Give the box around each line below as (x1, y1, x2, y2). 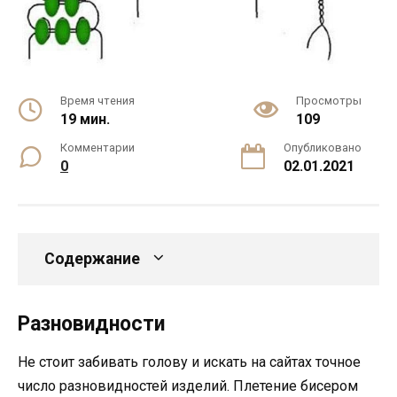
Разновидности (18, 311, 165, 336)
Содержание (44, 249, 140, 268)
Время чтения (60, 93, 135, 107)
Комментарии (60, 140, 135, 154)
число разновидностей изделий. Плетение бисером (18, 377, 358, 394)
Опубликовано (284, 140, 362, 154)
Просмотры (296, 93, 362, 107)
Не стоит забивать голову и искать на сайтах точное (18, 353, 361, 370)
